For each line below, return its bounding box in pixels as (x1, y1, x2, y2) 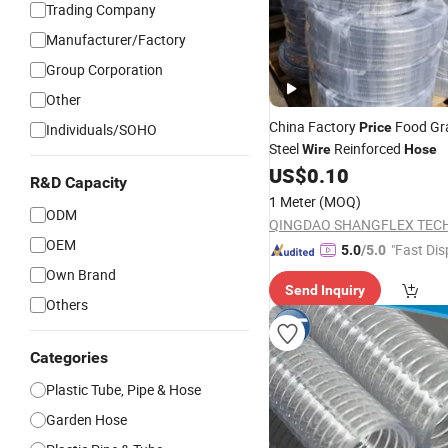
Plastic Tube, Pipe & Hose (46, 380, 201, 399)
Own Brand (46, 265, 116, 284)
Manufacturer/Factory (46, 30, 186, 49)
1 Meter (269, 192, 316, 211)
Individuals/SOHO (46, 120, 157, 139)
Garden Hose (46, 410, 127, 429)
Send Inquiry (285, 282, 365, 298)
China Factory (269, 117, 359, 136)
